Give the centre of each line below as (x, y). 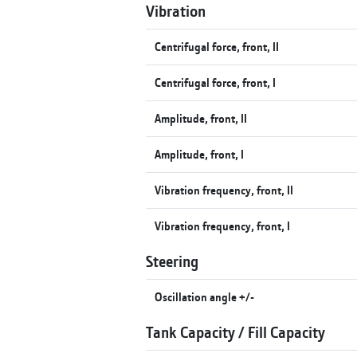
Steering (172, 261)
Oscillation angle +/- (205, 296)
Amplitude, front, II (201, 118)
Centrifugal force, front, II (217, 46)
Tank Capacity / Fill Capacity (235, 331)
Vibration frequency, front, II (224, 190)
